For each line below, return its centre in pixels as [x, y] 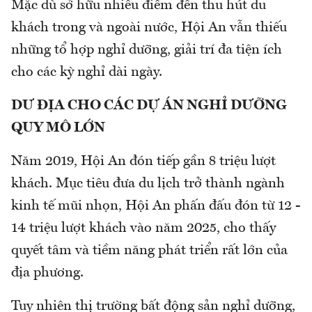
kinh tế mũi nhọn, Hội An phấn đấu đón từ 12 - [156, 206]
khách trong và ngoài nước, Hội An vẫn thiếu [149, 28]
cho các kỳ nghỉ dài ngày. [87, 73]
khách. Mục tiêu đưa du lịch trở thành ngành [148, 184]
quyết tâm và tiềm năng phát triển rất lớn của [149, 251]
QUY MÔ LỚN [60, 128]
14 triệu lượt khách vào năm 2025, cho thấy [143, 229]
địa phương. [47, 273]
